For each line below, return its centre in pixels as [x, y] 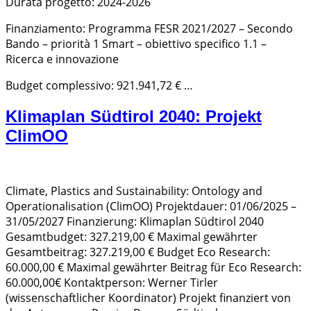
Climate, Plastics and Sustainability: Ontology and [134, 191]
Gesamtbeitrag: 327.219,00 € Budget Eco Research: [138, 252]
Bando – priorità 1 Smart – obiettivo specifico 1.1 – [136, 44]
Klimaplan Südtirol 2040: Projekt [134, 117]
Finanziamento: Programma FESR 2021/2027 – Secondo [149, 29]
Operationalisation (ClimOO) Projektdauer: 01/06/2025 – [151, 207]
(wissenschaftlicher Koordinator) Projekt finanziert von [148, 298]
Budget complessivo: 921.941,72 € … [99, 86]
